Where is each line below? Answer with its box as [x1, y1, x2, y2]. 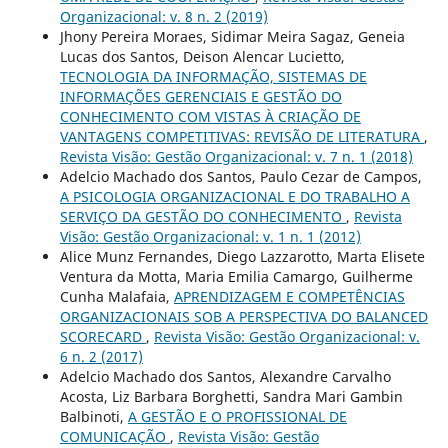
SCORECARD [59, 327, 146, 347]
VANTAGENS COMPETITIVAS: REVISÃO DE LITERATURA [59, 127, 424, 147]
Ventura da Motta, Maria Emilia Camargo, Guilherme [59, 267, 413, 287]
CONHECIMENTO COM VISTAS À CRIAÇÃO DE [59, 107, 361, 127]
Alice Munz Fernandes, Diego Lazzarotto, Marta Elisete [59, 247, 425, 267]
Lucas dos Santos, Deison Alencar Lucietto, [59, 47, 345, 67]
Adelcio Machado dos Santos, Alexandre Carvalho [59, 367, 391, 387]
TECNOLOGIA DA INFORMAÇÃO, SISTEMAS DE [59, 67, 367, 87]
